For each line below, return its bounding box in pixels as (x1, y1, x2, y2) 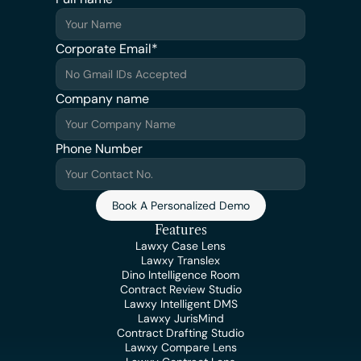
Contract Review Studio (119, 282, 242, 297)
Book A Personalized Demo (111, 198, 250, 213)
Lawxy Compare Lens (124, 340, 237, 355)
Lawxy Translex (141, 253, 220, 268)
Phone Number (56, 140, 143, 157)
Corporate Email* (56, 40, 158, 57)
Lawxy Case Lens (135, 239, 226, 253)
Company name (56, 90, 149, 107)
